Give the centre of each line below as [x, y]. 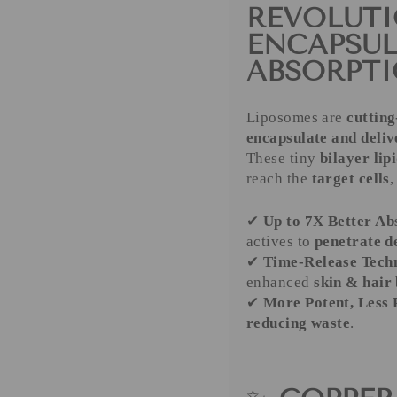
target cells [350, 179]
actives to [280, 242]
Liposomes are [297, 118]
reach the [279, 179]
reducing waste [299, 323]
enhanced [280, 283]
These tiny [283, 159]
